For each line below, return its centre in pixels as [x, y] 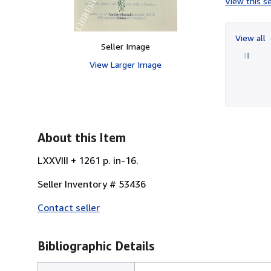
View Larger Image [125, 64]
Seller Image [125, 46]
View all [252, 38]
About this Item [82, 137]
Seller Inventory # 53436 [92, 184]
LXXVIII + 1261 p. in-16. [88, 160]
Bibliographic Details [96, 246]
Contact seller [69, 207]
